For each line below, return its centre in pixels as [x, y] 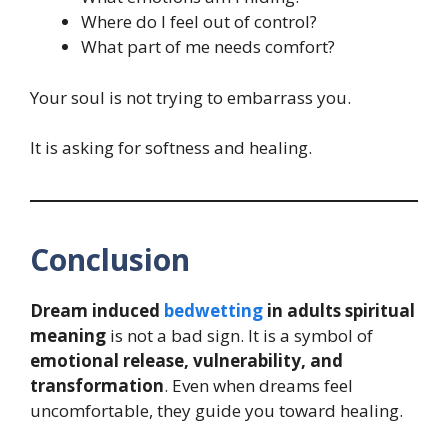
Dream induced [97, 311]
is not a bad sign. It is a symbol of [239, 336]
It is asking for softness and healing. [171, 148]
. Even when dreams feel [258, 386]
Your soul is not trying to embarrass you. [190, 97]
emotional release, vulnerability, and [186, 361]
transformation [97, 386]
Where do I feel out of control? [199, 22]
